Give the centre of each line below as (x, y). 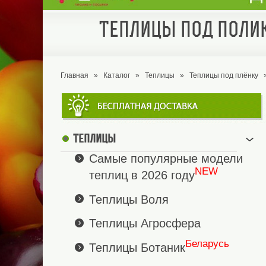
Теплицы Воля (129, 199)
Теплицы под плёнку (224, 75)
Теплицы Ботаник (137, 247)
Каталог (117, 75)
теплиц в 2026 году (142, 175)
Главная (75, 75)
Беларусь (207, 243)
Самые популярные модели (166, 159)
